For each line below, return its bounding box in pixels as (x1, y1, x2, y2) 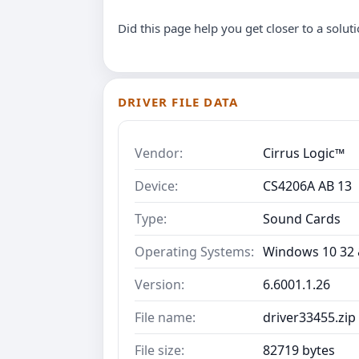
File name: (135, 308, 196, 326)
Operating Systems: (135, 242, 254, 260)
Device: (135, 176, 178, 195)
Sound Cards (263, 209, 341, 228)
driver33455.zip (263, 308, 356, 326)
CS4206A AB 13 (263, 176, 352, 195)
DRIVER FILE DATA (118, 93, 239, 110)
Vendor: (135, 143, 183, 162)
